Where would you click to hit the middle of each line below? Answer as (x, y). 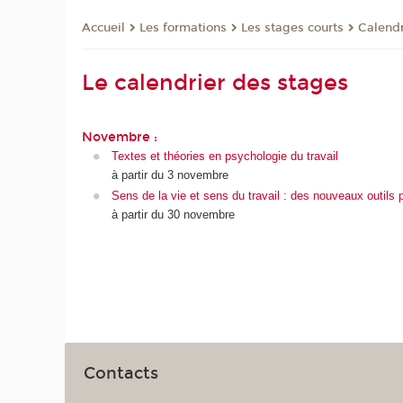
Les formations (184, 28)
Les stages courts (293, 28)
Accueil (104, 28)
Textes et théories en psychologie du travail (224, 156)
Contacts (121, 373)
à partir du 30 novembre (173, 215)
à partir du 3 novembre (170, 175)
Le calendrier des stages (215, 83)
